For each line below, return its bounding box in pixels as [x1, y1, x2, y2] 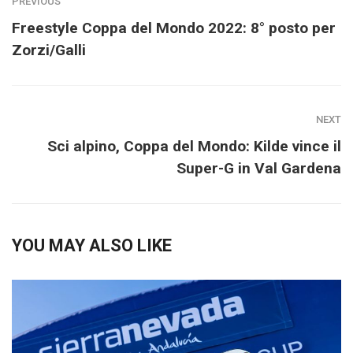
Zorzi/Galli [12, 40, 86, 59]
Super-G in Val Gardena [176, 158, 341, 177]
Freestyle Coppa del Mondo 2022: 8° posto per [12, 18, 336, 37]
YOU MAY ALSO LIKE [12, 235, 172, 255]
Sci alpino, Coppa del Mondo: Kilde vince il [47, 136, 341, 155]
